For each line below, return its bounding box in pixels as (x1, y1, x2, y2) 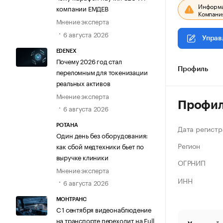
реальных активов (56, 77, 111, 88)
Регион (178, 140, 200, 151)
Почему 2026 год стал (56, 55, 122, 66)
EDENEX (56, 48, 77, 54)
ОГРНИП (178, 157, 206, 168)
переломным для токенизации (56, 66, 148, 77)
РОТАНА (56, 122, 78, 128)
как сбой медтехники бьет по (56, 141, 144, 151)
